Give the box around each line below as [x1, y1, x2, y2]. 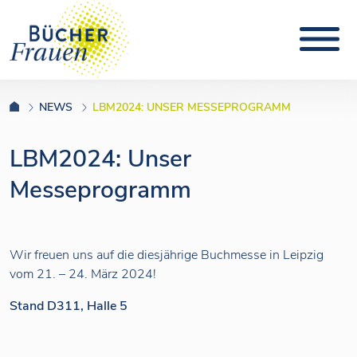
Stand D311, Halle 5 [10, 297, 127, 315]
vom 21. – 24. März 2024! [10, 265, 156, 283]
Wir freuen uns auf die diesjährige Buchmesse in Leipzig [10, 246, 324, 264]
